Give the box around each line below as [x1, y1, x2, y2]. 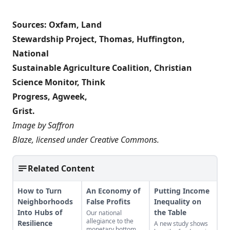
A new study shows [154, 219, 208, 228]
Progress [12, 91, 48, 103]
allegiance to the [86, 217, 133, 226]
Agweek [52, 91, 85, 103]
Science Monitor [12, 76, 77, 88]
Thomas [99, 33, 132, 45]
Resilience [17, 218, 52, 228]
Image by [12, 120, 48, 131]
